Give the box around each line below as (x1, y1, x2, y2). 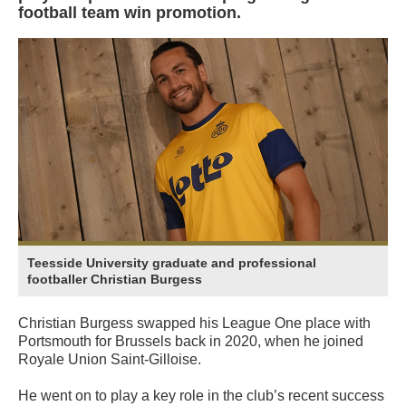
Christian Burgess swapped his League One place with (18, 315, 371, 332)
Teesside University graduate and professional (27, 256, 316, 271)
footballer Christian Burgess (27, 272, 202, 287)
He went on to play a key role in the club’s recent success (18, 388, 384, 404)
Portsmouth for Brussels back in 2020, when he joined (18, 333, 363, 350)
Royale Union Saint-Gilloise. (18, 352, 201, 368)
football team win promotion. (18, 4, 241, 22)
